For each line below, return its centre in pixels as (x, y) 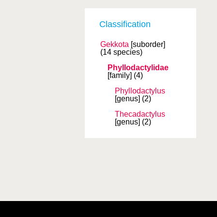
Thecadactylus (140, 114)
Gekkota (115, 44)
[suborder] (148, 44)
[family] (120, 75)
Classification (125, 24)
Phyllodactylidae (138, 68)
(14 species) (121, 52)
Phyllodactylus (140, 91)
